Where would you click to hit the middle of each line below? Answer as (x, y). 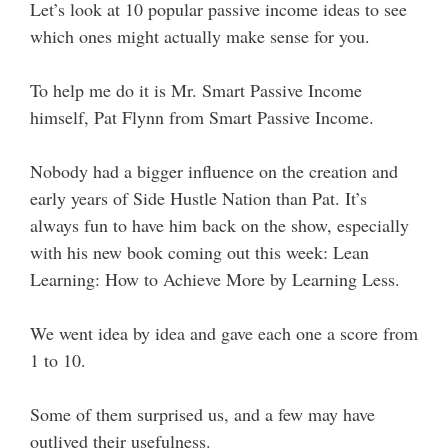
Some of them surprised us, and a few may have (202, 414)
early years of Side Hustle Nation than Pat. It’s (198, 198)
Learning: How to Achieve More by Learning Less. (215, 279)
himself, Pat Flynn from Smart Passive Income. (202, 117)
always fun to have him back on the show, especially (219, 225)
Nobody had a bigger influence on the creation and (214, 171)
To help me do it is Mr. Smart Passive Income (196, 90)
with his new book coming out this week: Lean (199, 252)
